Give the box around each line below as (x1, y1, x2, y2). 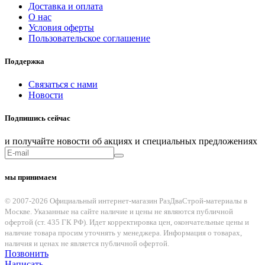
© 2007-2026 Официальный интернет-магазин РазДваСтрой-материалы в (5, 196, 247, 205)
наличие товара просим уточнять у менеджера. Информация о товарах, (5, 228, 242, 237)
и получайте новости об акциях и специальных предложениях (5, 136, 257, 147)
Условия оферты (28, 22, 94, 33)
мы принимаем (5, 172, 57, 182)
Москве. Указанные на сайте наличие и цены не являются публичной (5, 206, 233, 216)
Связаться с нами (28, 79, 98, 90)
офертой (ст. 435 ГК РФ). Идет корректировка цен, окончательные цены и (5, 217, 249, 227)
